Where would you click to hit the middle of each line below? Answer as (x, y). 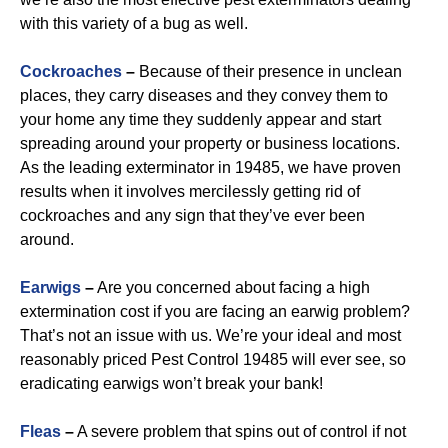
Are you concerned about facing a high (232, 287)
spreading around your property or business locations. (210, 143)
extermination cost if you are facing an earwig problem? (215, 311)
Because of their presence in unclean (268, 71)
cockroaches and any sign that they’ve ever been (192, 215)
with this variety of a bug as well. (134, 23)
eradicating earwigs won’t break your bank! (171, 383)
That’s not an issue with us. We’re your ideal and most (210, 335)
